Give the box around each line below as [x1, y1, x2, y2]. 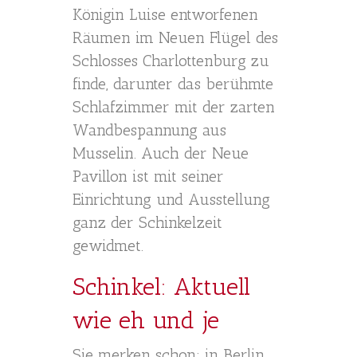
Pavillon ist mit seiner [73, 167, 224, 186]
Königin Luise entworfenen [73, 5, 258, 24]
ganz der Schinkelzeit [73, 213, 222, 232]
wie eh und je [73, 306, 219, 335]
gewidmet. [73, 236, 143, 255]
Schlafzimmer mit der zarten [73, 97, 275, 116]
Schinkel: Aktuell [73, 273, 250, 301]
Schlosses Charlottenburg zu [73, 51, 269, 70]
